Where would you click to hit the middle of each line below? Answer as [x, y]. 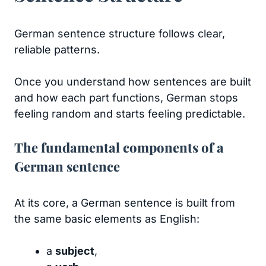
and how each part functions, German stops [126, 98]
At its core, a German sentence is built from [125, 203]
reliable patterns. [57, 50]
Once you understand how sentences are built [133, 82]
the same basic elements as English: [107, 219]
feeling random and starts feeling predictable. [130, 114]
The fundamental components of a [119, 147]
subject [75, 251]
